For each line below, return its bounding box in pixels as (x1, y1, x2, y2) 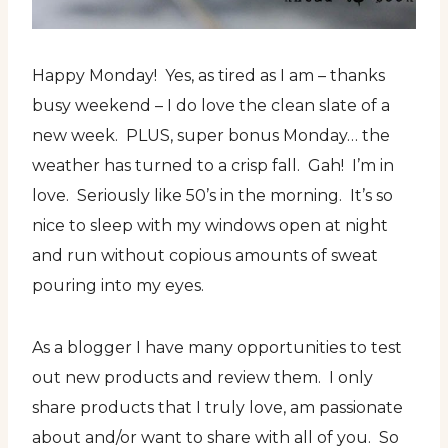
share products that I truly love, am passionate (32, 398, 403, 417)
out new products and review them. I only (32, 368, 373, 387)
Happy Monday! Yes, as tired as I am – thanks (32, 66, 385, 85)
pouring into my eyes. (32, 276, 204, 295)
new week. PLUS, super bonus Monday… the (32, 126, 390, 145)
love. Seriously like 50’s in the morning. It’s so (32, 186, 393, 205)
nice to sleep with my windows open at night (32, 216, 388, 235)
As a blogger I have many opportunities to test (32, 338, 402, 357)
